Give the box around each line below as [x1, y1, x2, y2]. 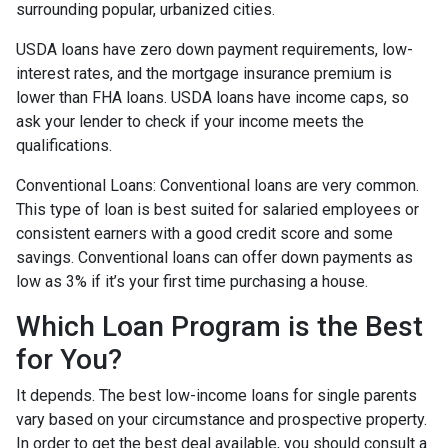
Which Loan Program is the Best [16, 310, 423, 343]
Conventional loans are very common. [156, 176, 419, 195]
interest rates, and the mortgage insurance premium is [16, 64, 392, 83]
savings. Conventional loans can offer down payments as [16, 248, 413, 267]
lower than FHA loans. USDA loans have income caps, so [16, 88, 409, 107]
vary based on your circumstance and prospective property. [16, 410, 427, 429]
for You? [16, 343, 122, 376]
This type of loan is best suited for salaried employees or [16, 200, 419, 219]
